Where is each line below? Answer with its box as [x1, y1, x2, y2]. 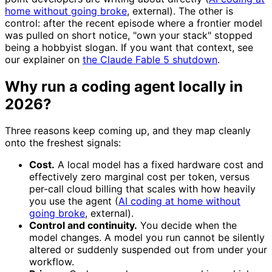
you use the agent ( [29, 195, 118, 208]
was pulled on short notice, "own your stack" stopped [5, 29, 253, 41]
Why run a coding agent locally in [5, 77, 243, 95]
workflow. [29, 256, 74, 268]
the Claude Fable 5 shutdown [83, 53, 217, 66]
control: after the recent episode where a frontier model [5, 16, 262, 29]
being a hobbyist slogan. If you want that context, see [5, 41, 253, 53]
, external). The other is [127, 4, 233, 17]
